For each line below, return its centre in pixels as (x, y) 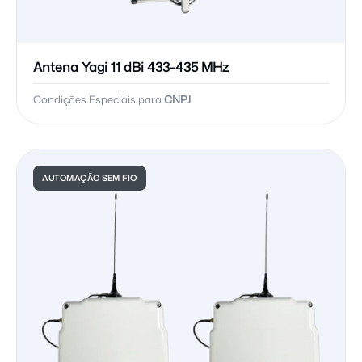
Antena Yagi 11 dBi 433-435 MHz (131, 67)
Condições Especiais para (99, 100)
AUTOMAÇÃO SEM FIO (90, 178)
